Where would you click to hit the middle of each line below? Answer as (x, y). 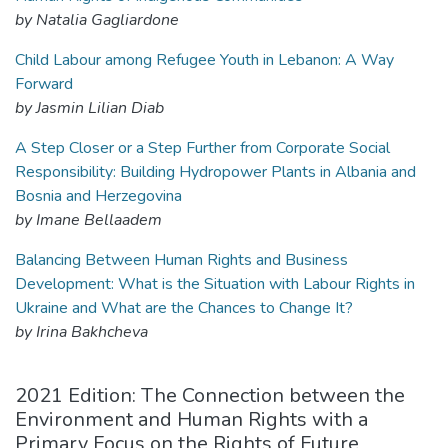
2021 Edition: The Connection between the (210, 395)
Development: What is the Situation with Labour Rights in (215, 284)
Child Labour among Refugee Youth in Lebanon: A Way (204, 60)
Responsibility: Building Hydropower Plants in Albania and (215, 172)
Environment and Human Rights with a (191, 419)
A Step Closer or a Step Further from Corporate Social (202, 148)
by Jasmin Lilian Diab (89, 108)
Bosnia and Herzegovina (98, 196)
